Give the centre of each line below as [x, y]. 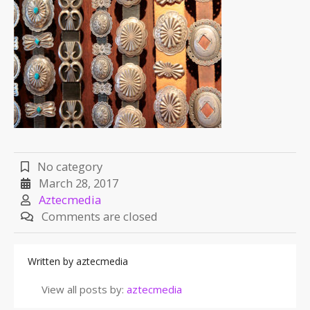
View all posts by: [84, 290]
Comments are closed [100, 217]
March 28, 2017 [79, 183]
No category [69, 167]
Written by [52, 262]
